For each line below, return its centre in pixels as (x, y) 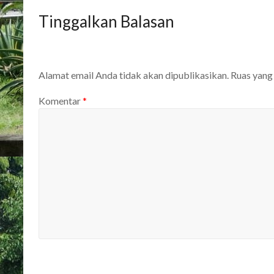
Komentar (61, 100)
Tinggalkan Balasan (106, 21)
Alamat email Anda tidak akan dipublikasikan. (134, 75)
